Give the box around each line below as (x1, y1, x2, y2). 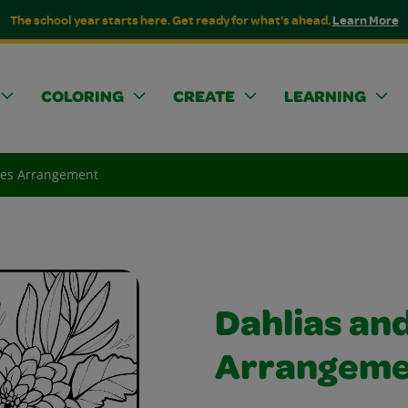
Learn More (331, 11, 399, 28)
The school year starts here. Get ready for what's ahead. (9, 11, 332, 28)
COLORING (41, 90, 124, 107)
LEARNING (284, 90, 366, 107)
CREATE (173, 90, 235, 107)
